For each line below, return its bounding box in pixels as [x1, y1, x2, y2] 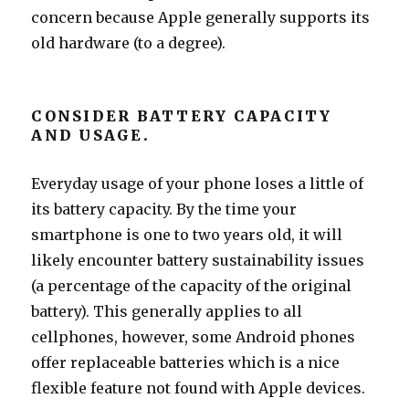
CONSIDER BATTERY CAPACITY [31, 106, 332, 125]
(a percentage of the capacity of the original [31, 276, 352, 295]
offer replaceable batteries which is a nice [31, 352, 341, 372]
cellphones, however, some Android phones [31, 327, 356, 346]
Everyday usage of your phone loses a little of [31, 173, 364, 193]
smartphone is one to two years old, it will [31, 225, 343, 244]
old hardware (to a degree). [31, 33, 226, 52]
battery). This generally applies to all [31, 301, 303, 320]
